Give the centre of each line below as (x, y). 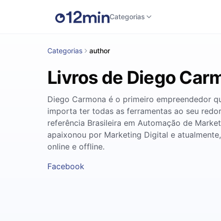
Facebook (66, 166)
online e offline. (76, 147)
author (100, 51)
